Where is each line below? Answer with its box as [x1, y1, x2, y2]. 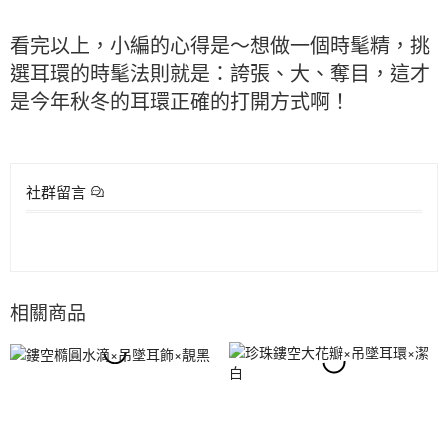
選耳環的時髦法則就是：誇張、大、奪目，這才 [10, 57, 430, 87]
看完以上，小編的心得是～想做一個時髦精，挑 [10, 29, 430, 59]
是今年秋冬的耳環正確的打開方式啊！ [10, 85, 350, 115]
